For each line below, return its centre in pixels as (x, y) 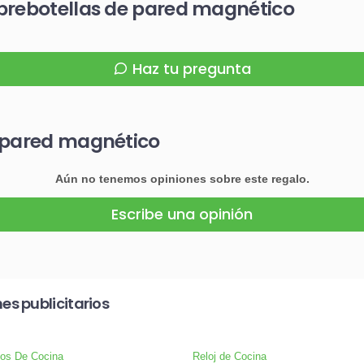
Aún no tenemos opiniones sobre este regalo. (182, 179)
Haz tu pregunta (192, 69)
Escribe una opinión (182, 214)
